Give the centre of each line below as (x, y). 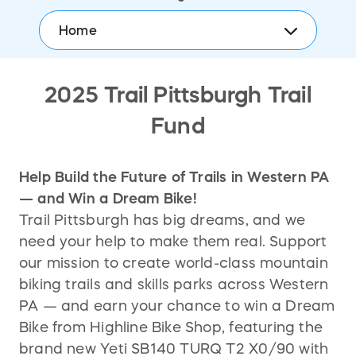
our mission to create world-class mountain (174, 263)
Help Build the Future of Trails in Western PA (174, 177)
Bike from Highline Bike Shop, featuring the (171, 327)
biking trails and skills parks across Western (174, 284)
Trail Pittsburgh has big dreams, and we (163, 220)
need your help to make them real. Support (173, 241)
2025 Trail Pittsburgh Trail (178, 94)
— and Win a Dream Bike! (108, 198)
